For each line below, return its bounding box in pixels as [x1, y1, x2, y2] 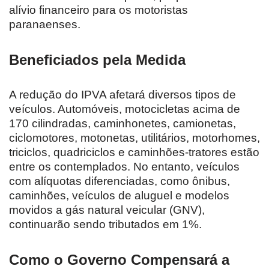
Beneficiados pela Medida [9, 51, 186, 68]
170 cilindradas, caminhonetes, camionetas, [9, 116, 236, 130]
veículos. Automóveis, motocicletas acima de [9, 102, 240, 115]
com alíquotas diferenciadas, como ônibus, [9, 174, 230, 187]
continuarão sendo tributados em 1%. [9, 217, 202, 231]
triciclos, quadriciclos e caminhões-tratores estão [9, 145, 259, 159]
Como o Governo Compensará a [9, 251, 229, 268]
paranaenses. [9, 17, 80, 31]
